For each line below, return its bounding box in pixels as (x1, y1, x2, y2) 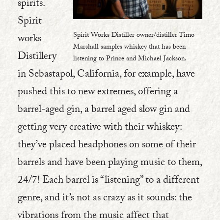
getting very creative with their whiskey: (18, 119, 182, 137)
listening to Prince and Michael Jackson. (73, 54, 187, 65)
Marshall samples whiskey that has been (73, 42, 186, 54)
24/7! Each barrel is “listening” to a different (18, 172, 199, 190)
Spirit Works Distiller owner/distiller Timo (73, 30, 194, 42)
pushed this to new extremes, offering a (18, 84, 178, 102)
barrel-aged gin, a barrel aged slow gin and (18, 102, 190, 119)
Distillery (18, 49, 56, 66)
